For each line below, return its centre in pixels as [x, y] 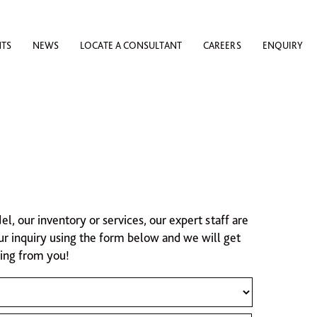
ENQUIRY [283, 45]
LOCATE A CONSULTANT [131, 45]
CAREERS [222, 45]
